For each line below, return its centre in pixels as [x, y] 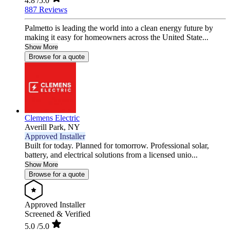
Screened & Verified [57, 214]
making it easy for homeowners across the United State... [117, 37]
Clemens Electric [52, 118]
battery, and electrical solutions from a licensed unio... [111, 155]
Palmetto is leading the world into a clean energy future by [119, 28]
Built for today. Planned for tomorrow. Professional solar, [117, 146]
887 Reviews [46, 10]
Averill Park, [46, 127]
